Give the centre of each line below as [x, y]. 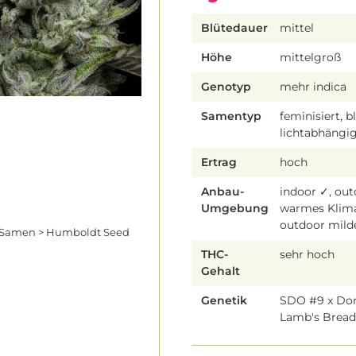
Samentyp [231, 116]
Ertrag [219, 163]
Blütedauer [234, 28]
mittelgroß [311, 58]
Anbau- [222, 192]
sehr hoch [308, 255]
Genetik [224, 301]
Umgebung [235, 209]
